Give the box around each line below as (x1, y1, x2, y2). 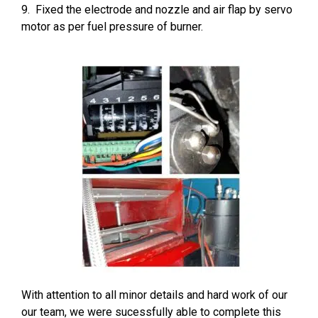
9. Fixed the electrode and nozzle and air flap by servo (21, 2, 292, 16)
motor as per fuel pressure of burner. (21, 19, 203, 33)
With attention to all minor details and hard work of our (21, 288, 287, 302)
